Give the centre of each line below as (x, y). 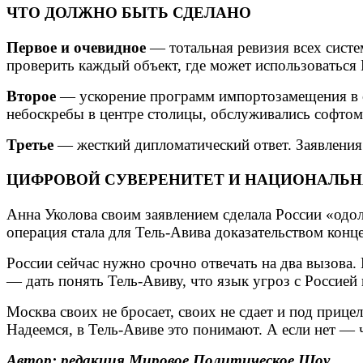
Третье (30, 144)
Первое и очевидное (76, 47)
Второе (31, 96)
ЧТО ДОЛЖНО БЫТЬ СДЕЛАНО (129, 12)
